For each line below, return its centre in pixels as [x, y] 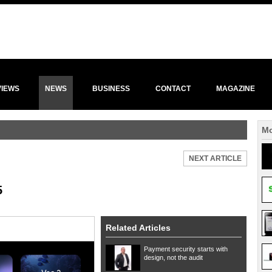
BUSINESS [111, 89]
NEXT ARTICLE [215, 158]
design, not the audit [173, 257]
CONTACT [173, 89]
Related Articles [138, 228]
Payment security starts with [186, 249]
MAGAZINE [236, 89]
